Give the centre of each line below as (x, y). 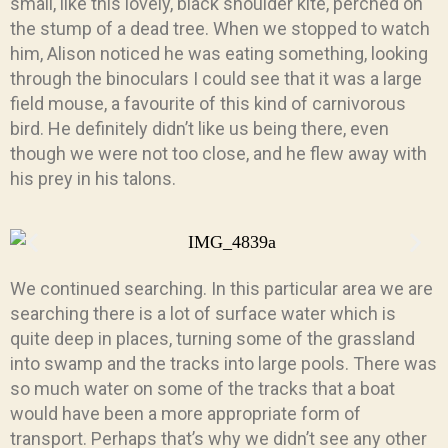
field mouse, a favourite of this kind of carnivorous (208, 103)
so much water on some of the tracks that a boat (202, 388)
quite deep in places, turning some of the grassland (212, 338)
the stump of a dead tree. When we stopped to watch (220, 28)
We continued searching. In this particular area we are (221, 288)
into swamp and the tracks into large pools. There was (223, 363)
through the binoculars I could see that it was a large (216, 78)
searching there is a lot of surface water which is (203, 313)
